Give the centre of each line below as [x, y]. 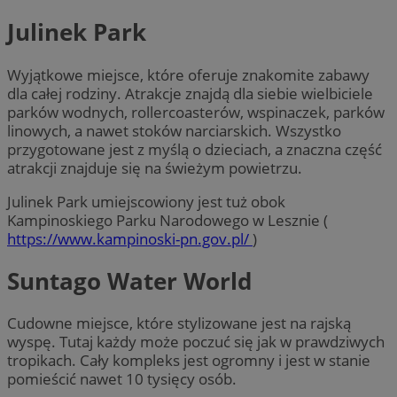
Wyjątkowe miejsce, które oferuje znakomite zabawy [188, 74]
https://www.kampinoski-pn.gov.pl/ [130, 238]
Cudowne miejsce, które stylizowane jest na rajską [179, 323]
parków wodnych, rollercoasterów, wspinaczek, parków [196, 112]
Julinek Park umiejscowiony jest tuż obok [146, 201]
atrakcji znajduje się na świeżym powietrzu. [155, 167]
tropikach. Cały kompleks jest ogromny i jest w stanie [189, 361]
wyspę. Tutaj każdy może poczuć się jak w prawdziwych [196, 342]
